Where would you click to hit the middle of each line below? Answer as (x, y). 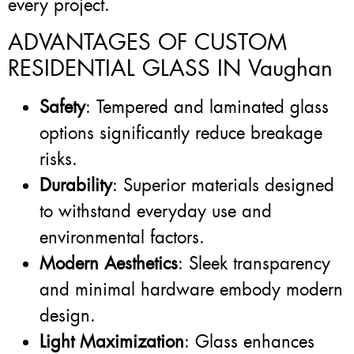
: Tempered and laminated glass (207, 107)
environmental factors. (122, 237)
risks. (58, 159)
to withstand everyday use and (156, 211)
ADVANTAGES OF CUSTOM (147, 42)
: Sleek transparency (254, 263)
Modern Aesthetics (109, 263)
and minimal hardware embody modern (191, 289)
